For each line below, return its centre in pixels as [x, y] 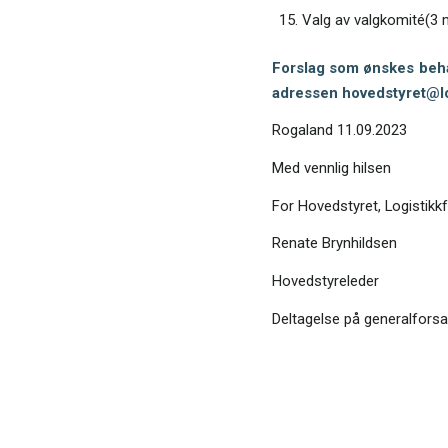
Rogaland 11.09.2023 [339, 130]
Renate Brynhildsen [334, 243]
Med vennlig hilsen [331, 167]
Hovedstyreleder [325, 281]
